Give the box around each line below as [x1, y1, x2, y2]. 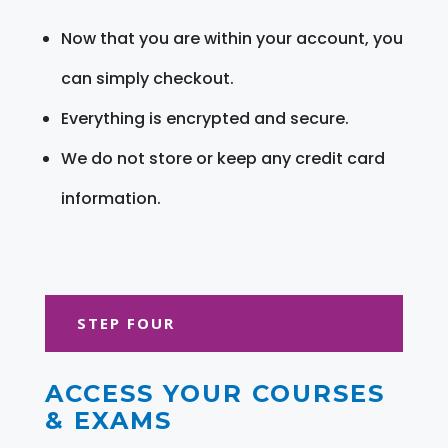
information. [60, 186, 161, 210]
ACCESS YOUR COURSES [44, 378, 385, 408]
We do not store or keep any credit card [60, 146, 385, 170]
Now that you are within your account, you [60, 26, 403, 50]
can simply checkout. [60, 66, 234, 90]
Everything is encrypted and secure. [60, 106, 349, 130]
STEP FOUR [76, 312, 175, 333]
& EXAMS [44, 405, 172, 435]
